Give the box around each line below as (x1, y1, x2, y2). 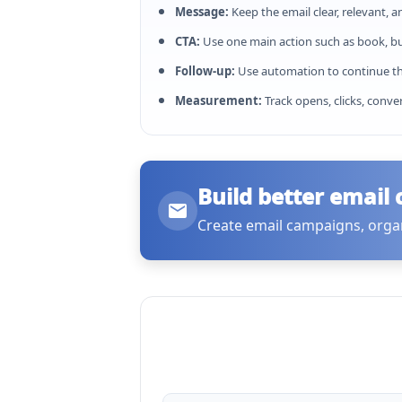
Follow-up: (175, 63, 235, 79)
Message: (175, 4, 229, 20)
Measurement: (175, 92, 262, 109)
